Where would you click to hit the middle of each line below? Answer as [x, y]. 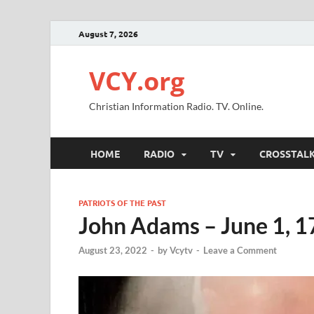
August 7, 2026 [108, 33]
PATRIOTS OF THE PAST [122, 203]
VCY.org [137, 81]
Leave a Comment [240, 251]
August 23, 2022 [113, 251]
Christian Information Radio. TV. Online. [176, 106]
